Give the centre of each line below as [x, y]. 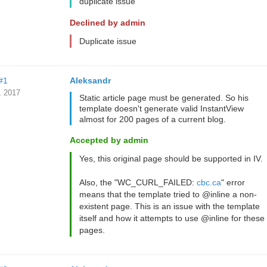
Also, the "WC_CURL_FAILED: [138, 182]
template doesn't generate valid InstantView [161, 108]
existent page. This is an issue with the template [169, 206]
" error [233, 182]
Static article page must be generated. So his [164, 98]
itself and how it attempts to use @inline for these [172, 218]
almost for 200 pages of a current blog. [152, 119]
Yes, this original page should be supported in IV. [171, 159]
